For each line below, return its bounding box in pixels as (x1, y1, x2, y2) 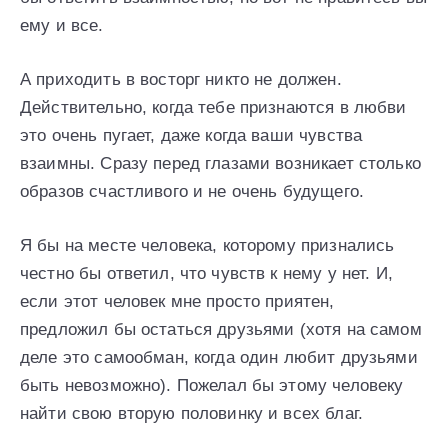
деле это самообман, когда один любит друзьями (20, 348, 418, 368)
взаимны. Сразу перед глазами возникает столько (20, 154, 421, 174)
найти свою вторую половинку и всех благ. (20, 404, 363, 424)
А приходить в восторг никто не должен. (20, 70, 342, 90)
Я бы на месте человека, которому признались (20, 236, 395, 256)
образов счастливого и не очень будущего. (20, 182, 364, 202)
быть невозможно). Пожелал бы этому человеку (20, 376, 404, 396)
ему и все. (20, 16, 104, 36)
